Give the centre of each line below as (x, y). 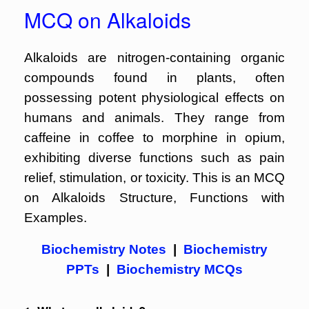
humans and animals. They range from (154, 118)
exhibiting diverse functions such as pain (154, 158)
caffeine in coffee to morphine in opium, (154, 138)
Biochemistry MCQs (180, 269)
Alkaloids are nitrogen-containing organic (154, 58)
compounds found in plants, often (154, 78)
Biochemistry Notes (104, 249)
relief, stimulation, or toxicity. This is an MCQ (154, 178)
